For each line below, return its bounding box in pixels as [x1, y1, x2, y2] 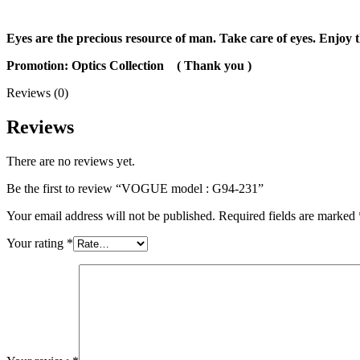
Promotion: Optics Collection [6, 58, 177, 72]
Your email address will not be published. [6, 208, 215, 223]
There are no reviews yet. [6, 153, 135, 168]
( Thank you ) [177, 58, 252, 72]
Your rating [6, 235, 67, 250]
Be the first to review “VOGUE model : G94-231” [6, 181, 264, 195]
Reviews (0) [6, 85, 68, 100]
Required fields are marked [219, 208, 358, 223]
